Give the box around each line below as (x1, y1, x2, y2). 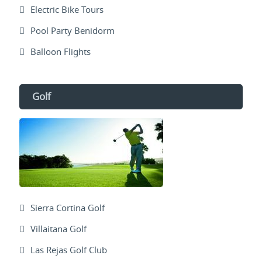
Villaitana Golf (30, 223, 87, 235)
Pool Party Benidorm (30, 25, 115, 37)
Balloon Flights (30, 46, 91, 58)
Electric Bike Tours (30, 4, 104, 16)
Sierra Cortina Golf (30, 202, 105, 214)
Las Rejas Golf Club (30, 244, 107, 256)
